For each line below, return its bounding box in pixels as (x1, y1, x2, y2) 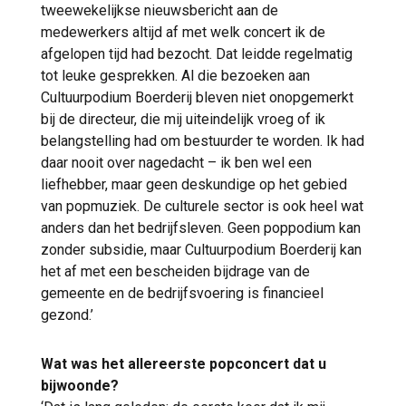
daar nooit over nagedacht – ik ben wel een (41, 154, 312, 172)
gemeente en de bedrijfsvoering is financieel (41, 285, 324, 303)
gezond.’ (41, 306, 97, 324)
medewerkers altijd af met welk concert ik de (41, 24, 325, 42)
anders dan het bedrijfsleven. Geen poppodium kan (41, 219, 361, 237)
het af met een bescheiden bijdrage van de (41, 263, 310, 281)
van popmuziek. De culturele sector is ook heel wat (41, 198, 363, 216)
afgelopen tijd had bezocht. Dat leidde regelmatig (41, 45, 353, 63)
